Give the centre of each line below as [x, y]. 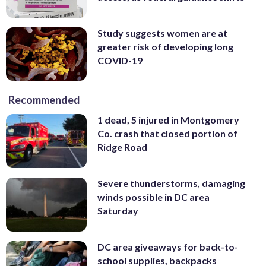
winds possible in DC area [153, 197]
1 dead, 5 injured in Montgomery [168, 120]
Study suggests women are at [162, 33]
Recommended [44, 100]
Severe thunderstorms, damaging [171, 183]
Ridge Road [122, 147]
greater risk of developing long [165, 46]
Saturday [118, 211]
